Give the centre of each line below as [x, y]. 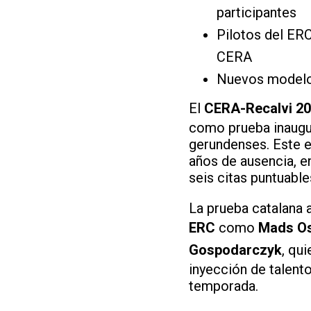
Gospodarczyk [235, 250]
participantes [257, 12]
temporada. [224, 286]
